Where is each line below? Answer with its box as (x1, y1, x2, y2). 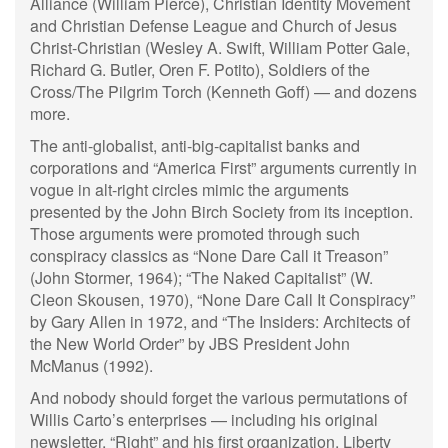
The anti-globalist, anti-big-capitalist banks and (30, 134, 360, 157)
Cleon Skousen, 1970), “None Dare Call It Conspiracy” (30, 288, 415, 311)
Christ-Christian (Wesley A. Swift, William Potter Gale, (30, 36, 410, 59)
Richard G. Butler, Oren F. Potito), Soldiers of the (30, 58, 370, 81)
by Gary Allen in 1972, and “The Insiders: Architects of (30, 310, 410, 333)
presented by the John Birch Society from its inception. (30, 200, 413, 223)
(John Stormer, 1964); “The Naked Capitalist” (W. (30, 266, 373, 289)
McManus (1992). (30, 354, 153, 377)
